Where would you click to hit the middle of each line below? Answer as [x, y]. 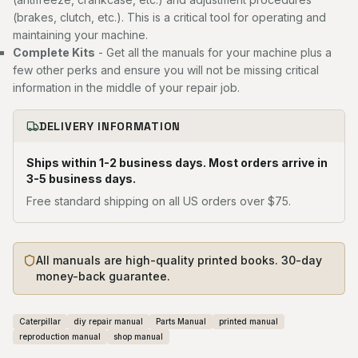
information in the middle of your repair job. [126, 88]
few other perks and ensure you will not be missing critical [166, 70]
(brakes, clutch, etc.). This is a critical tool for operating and [169, 17]
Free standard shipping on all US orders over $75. [159, 201]
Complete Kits [54, 52]
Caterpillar [40, 321]
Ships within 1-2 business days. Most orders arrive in [177, 163]
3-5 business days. [81, 179]
